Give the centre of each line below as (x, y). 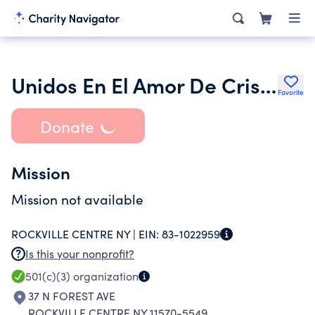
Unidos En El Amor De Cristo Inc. (268, 84)
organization (104, 276)
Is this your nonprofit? (80, 253)
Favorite (291, 92)
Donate (67, 126)
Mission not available (77, 199)
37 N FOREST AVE (72, 296)
